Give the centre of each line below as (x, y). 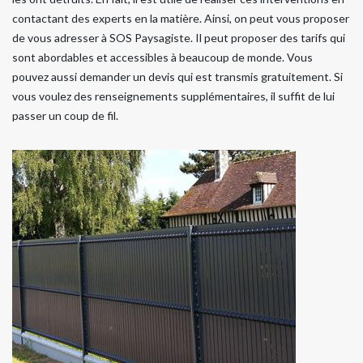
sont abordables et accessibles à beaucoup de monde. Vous (162, 57)
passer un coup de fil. (65, 115)
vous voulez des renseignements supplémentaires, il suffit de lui (173, 96)
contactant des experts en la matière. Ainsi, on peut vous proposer (181, 18)
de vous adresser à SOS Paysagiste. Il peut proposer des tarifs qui (179, 37)
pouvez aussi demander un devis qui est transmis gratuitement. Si (177, 76)
